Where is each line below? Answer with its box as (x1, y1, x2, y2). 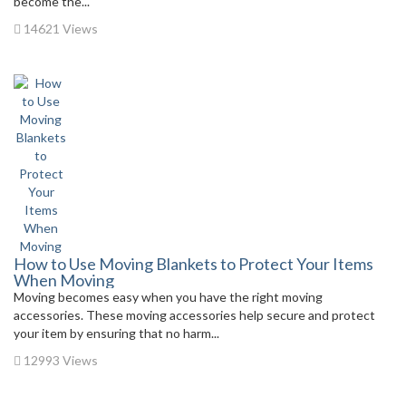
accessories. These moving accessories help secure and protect (14, 306, 375, 323)
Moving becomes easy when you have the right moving (14, 288, 323, 304)
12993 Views (21, 352, 98, 368)
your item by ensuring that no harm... (14, 324, 219, 341)
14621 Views (21, 20, 98, 36)
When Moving (14, 269, 114, 290)
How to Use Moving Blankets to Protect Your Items (14, 253, 373, 274)
